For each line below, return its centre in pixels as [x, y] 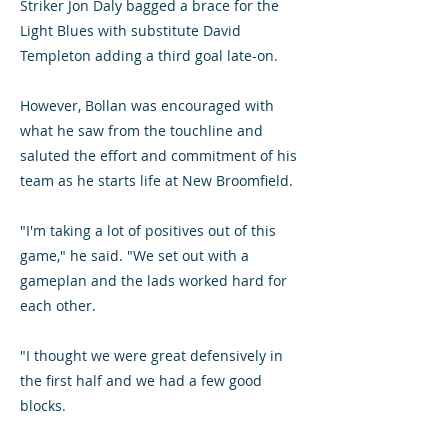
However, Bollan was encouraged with [147, 105]
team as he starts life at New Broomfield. [156, 180]
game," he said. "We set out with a [134, 255]
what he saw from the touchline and [141, 130]
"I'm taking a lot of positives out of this [148, 230]
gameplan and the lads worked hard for [153, 280]
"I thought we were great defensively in [151, 355]
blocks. [43, 405]
